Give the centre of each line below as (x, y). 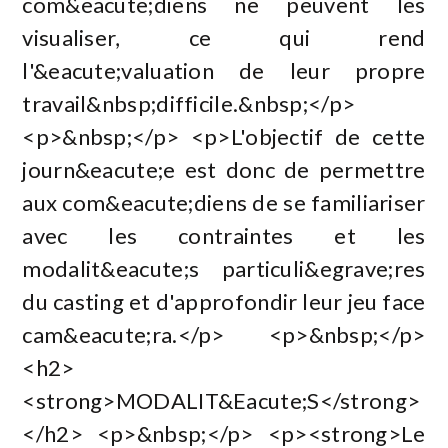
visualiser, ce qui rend (224, 38)
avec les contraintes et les (224, 236)
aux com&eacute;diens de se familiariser (224, 203)
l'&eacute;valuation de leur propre (224, 71)
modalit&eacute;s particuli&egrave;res (224, 269)
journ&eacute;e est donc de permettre (224, 170)
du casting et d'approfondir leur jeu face (224, 302)
